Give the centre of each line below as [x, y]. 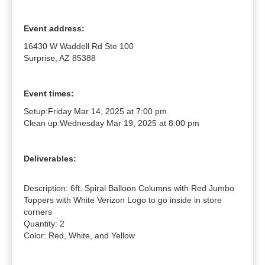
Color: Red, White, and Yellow [79, 236]
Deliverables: [50, 159]
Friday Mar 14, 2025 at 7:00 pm [107, 112]
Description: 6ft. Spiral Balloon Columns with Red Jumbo [129, 188]
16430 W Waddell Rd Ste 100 [79, 46]
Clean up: [42, 123]
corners [38, 212]
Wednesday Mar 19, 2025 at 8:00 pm [130, 123]
